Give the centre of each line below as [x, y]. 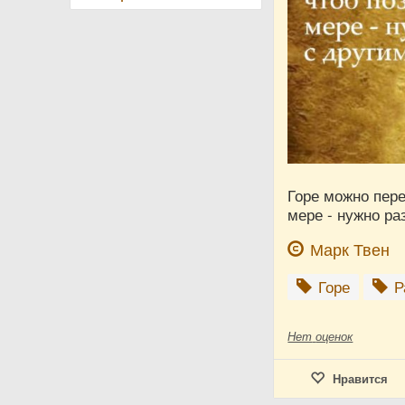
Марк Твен [350, 250]
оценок [334, 336]
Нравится [360, 379]
